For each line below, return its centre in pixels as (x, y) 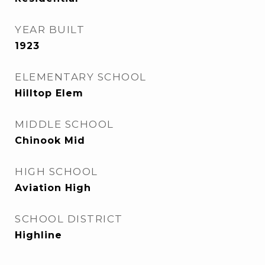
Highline (38, 235)
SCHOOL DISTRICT (69, 219)
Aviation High (53, 188)
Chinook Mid (50, 140)
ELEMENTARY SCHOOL (81, 77)
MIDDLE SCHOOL (64, 124)
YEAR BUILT (50, 30)
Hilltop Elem (49, 93)
